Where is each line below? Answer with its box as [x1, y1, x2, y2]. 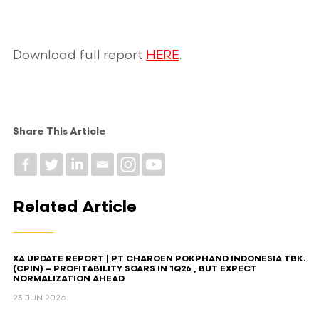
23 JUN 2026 [12, 293, 66, 303]
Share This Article [12, 127, 106, 137]
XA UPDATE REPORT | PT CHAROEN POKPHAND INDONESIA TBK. [12, 255, 305, 263]
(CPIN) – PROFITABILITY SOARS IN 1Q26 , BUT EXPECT [12, 265, 257, 273]
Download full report [12, 48, 146, 63]
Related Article [12, 200, 137, 216]
